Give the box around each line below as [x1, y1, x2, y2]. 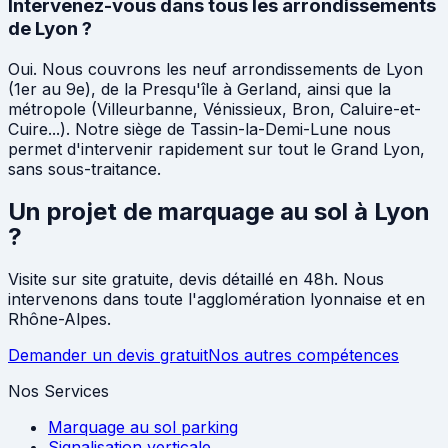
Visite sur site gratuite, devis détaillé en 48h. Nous [8, 268, 384, 289]
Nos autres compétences [208, 344, 399, 365]
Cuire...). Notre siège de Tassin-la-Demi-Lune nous [8, 118, 391, 139]
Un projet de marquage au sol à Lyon [8, 196, 430, 226]
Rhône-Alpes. [8, 308, 111, 329]
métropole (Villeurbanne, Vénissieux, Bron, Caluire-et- [8, 98, 421, 119]
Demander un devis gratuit [8, 344, 208, 365]
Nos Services [8, 380, 109, 401]
